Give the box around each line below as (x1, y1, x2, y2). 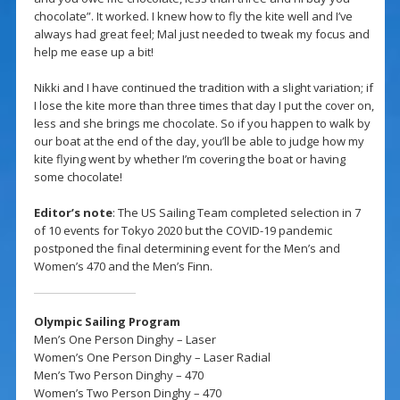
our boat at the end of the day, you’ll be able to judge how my (33, 133, 364, 150)
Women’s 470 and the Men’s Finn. (33, 258, 212, 275)
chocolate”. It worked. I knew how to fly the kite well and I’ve (33, 8, 353, 25)
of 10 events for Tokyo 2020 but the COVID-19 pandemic (33, 222, 332, 239)
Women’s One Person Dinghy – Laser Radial (33, 349, 271, 366)
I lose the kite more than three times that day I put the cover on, (33, 97, 374, 114)
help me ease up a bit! (33, 44, 154, 61)
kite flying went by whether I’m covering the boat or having (33, 151, 346, 168)
